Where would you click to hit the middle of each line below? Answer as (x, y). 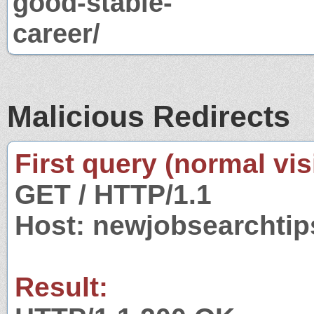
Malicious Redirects (149, 116)
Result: (61, 287)
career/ (56, 33)
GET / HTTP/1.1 (113, 194)
